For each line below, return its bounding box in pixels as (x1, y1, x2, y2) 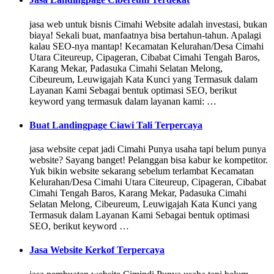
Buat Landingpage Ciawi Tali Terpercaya (29, 119, 202, 130)
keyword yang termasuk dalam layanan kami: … (29, 95, 217, 106)
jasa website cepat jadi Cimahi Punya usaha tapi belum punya (29, 144, 266, 155)
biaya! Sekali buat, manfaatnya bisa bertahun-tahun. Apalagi (29, 29, 261, 40)
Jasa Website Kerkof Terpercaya (29, 245, 165, 256)
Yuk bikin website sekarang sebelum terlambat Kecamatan (29, 166, 254, 177)
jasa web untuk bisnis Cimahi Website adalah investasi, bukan (29, 18, 267, 29)
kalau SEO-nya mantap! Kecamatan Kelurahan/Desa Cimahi (29, 40, 264, 51)
